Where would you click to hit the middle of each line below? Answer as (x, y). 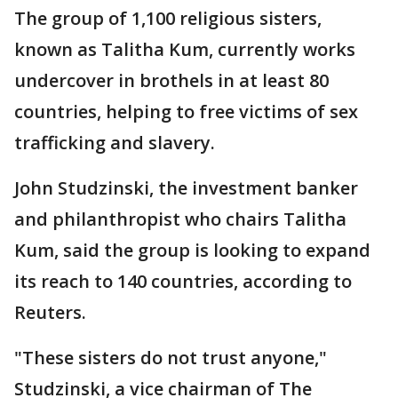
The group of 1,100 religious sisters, (168, 19)
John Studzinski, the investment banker (186, 188)
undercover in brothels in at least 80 (171, 81)
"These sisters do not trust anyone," (171, 358)
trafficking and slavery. (115, 143)
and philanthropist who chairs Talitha (180, 219)
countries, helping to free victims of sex (186, 112)
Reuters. (50, 313)
